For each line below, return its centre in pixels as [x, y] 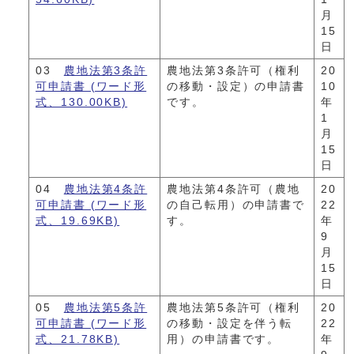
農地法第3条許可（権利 [234, 70]
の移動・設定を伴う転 [230, 323]
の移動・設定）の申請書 [236, 86]
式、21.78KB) [78, 339]
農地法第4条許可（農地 [234, 189]
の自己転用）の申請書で [236, 205]
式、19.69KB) [78, 220]
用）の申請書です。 [224, 339]
